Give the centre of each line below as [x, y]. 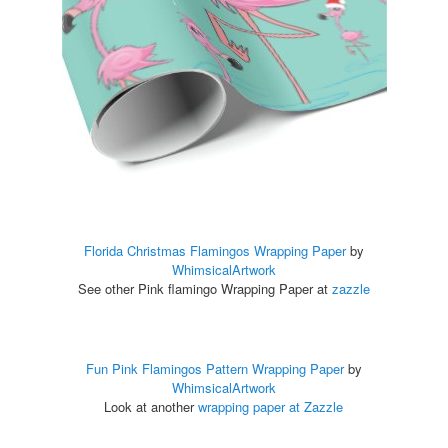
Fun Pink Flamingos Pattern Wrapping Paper [215, 369]
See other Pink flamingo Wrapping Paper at [205, 289]
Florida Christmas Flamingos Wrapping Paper [215, 251]
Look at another [151, 407]
